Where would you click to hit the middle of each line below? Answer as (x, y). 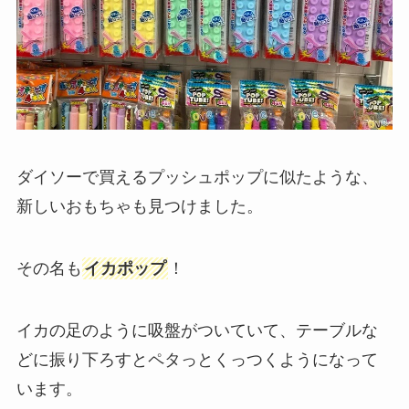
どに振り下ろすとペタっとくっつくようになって (197, 359)
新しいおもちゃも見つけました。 (139, 206)
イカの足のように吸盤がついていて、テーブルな (197, 330)
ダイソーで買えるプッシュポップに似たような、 (197, 177)
